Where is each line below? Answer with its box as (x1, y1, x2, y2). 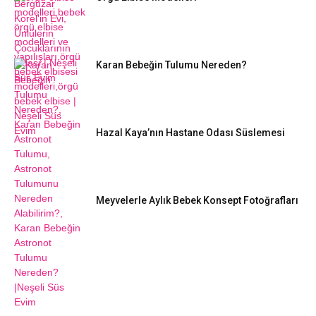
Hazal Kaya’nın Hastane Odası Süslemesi (96, 127, 285, 138)
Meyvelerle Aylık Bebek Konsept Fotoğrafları (96, 195, 298, 206)
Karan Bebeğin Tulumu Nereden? (96, 59, 247, 71)
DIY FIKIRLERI (128, 274, 188, 284)
